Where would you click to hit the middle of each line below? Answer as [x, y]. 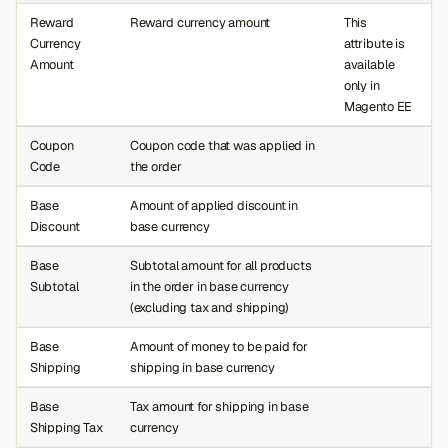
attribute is [374, 44]
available [369, 65]
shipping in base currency [202, 368]
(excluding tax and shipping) [209, 308]
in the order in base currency [209, 287]
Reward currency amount [200, 23]
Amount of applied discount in [214, 206]
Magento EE [378, 107]
